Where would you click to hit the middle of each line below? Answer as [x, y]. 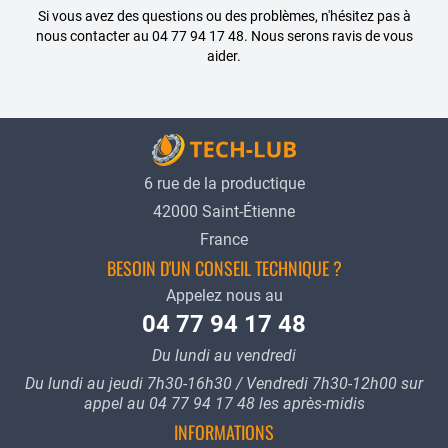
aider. [224, 56]
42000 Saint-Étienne [224, 212]
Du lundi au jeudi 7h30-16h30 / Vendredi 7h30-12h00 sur [224, 384]
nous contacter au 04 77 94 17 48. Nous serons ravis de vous [224, 36]
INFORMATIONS [224, 432]
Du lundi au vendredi [224, 356]
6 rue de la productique [224, 184]
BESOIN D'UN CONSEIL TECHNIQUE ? [224, 268]
